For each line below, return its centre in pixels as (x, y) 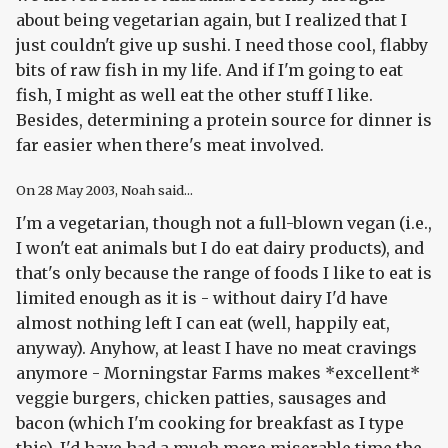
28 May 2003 (76, 190)
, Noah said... (154, 190)
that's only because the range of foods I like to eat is (224, 273)
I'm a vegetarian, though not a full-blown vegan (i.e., (224, 223)
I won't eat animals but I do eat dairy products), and (220, 248)
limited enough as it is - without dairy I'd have (202, 298)
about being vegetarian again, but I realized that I (211, 19)
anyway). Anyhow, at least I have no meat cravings (216, 348)
